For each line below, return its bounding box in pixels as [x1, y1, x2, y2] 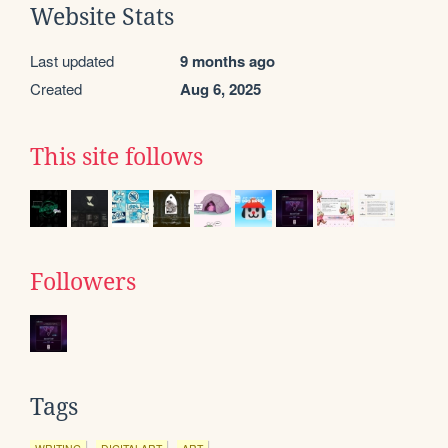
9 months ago [180, 49, 275, 72]
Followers [30, 268, 136, 295]
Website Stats [30, 3, 174, 30]
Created [30, 77, 82, 99]
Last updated [30, 49, 114, 71]
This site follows [30, 143, 203, 170]
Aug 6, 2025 [180, 77, 261, 100]
